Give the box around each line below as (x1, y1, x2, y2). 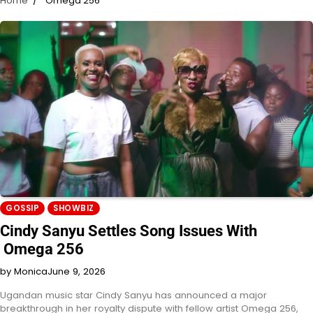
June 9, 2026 (48, 264, 105, 278)
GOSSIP (6, 202, 39, 214)
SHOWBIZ (53, 202, 94, 214)
